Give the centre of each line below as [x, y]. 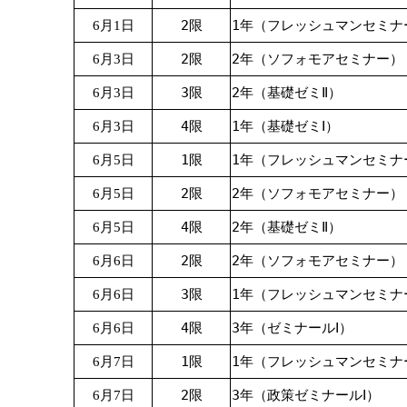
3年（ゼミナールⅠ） [292, 328]
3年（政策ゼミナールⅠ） [306, 395]
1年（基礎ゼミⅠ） [285, 126]
